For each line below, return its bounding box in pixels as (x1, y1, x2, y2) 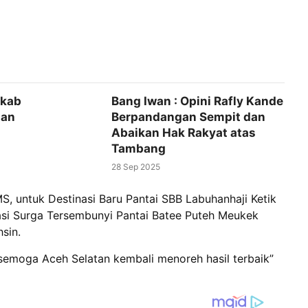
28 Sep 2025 (111, 162, 160, 173)
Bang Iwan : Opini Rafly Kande (111, 94, 283, 109)
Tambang (111, 142, 166, 156)
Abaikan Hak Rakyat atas (111, 126, 256, 140)
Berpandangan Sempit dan (111, 110, 265, 124)
